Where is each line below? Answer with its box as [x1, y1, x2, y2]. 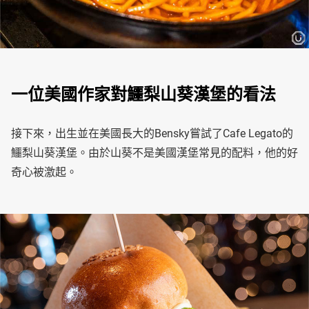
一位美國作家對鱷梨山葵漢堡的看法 [11, 85, 276, 105]
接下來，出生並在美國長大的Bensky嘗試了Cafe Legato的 [11, 127, 293, 141]
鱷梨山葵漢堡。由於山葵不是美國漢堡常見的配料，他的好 [11, 146, 298, 160]
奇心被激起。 [11, 166, 77, 179]
